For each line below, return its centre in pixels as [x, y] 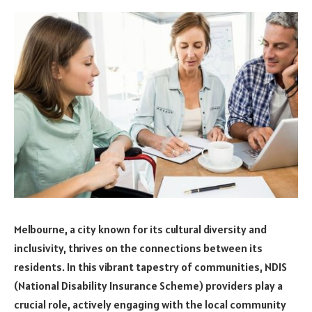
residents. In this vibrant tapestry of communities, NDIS [150, 266]
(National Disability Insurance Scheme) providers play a [148, 285]
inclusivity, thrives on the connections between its [138, 248]
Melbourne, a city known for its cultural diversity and [140, 229]
